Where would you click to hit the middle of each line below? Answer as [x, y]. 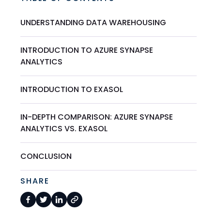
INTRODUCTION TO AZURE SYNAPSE [87, 50]
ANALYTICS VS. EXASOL [64, 128]
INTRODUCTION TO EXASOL [72, 89]
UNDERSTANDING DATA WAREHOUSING [93, 22]
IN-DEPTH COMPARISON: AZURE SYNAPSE [97, 117]
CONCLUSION [46, 156]
